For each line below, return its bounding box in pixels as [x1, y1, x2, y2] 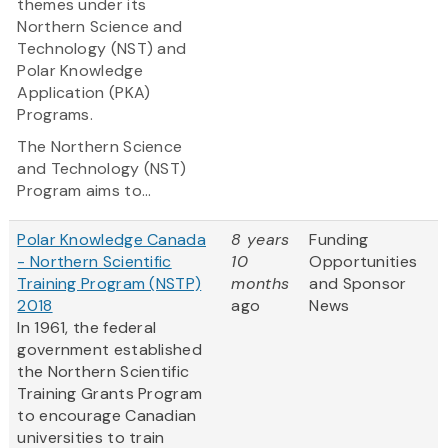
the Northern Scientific [17, 361, 190, 383]
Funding [309, 229, 369, 251]
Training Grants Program [17, 383, 203, 405]
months [231, 273, 290, 295]
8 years [231, 229, 290, 251]
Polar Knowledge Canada [17, 229, 206, 251]
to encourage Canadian [17, 405, 197, 427]
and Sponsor [309, 273, 407, 295]
